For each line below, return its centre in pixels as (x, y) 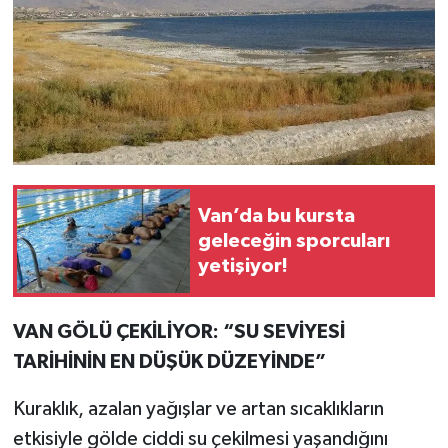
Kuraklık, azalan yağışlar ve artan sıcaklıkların (198, 409)
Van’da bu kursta (276, 215)
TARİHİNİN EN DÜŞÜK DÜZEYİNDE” (169, 362)
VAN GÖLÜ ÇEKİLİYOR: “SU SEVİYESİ (178, 332)
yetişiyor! (243, 265)
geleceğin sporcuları (294, 240)
